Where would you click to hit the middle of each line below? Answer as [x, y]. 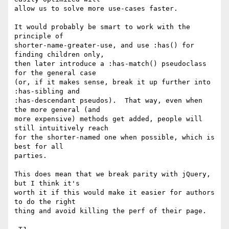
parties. [31, 156]
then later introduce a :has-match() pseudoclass [110, 64]
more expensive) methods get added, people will [108, 119]
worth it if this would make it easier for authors [114, 193]
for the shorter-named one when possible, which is [114, 138]
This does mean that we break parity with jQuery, [112, 174]
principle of [39, 36]
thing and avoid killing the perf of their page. [110, 211]
